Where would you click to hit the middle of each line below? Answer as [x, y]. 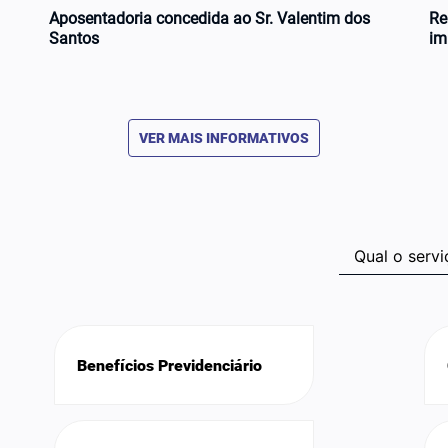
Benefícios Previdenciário [169, 365]
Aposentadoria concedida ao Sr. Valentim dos [209, 19]
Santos [74, 39]
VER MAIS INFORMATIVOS [224, 138]
